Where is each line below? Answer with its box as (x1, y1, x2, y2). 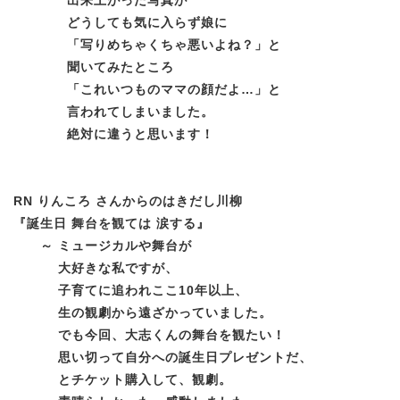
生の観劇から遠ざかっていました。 (58, 304, 272, 320)
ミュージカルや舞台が (58, 237, 192, 253)
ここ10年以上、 (152, 282, 248, 297)
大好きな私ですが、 (13, 260, 179, 275)
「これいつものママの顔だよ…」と (13, 81, 281, 96)
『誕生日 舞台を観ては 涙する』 (13, 215, 210, 230)
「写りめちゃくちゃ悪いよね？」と (13, 37, 281, 52)
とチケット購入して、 (13, 371, 192, 387)
